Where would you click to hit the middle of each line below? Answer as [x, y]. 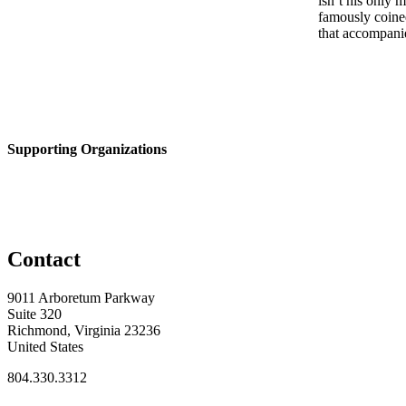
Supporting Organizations [87, 150]
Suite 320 [34, 314]
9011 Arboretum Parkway [81, 298]
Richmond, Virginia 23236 [84, 331]
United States [45, 347]
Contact [44, 260]
